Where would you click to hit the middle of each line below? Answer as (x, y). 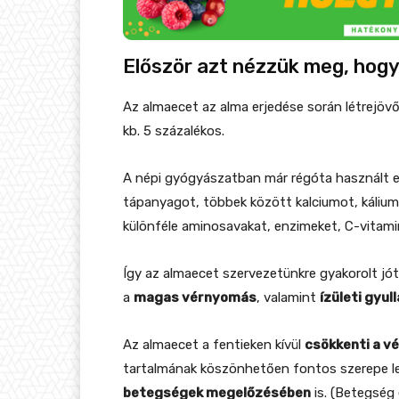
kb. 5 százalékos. (174, 130)
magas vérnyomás (195, 297)
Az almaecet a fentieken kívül (214, 344)
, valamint (288, 297)
